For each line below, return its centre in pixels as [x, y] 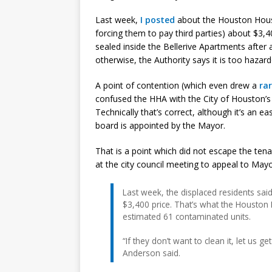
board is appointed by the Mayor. [160, 125]
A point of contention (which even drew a [177, 85]
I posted [158, 19]
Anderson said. [151, 253]
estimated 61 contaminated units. [187, 216]
